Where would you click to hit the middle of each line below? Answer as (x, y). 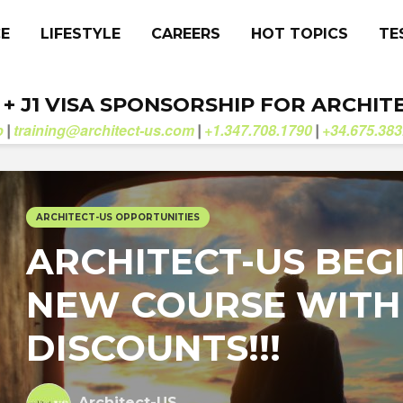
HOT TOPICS (300, 34)
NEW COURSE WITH (214, 304)
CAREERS (186, 34)
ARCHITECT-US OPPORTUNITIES (118, 217)
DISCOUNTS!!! (153, 348)
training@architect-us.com (104, 130)
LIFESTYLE (81, 34)
